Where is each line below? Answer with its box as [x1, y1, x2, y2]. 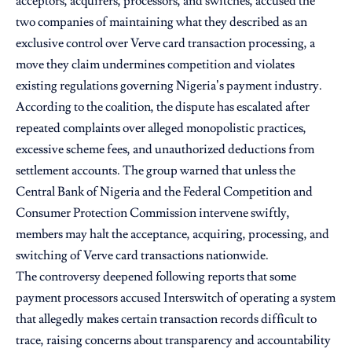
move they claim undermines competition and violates [16, 56, 295, 72]
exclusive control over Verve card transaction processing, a [16, 35, 315, 51]
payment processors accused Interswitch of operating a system [16, 289, 335, 306]
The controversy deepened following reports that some [16, 268, 296, 284]
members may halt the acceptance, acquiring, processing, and [16, 225, 329, 242]
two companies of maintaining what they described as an [16, 13, 307, 30]
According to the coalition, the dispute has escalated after [16, 98, 310, 115]
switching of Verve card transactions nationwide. [16, 247, 269, 263]
